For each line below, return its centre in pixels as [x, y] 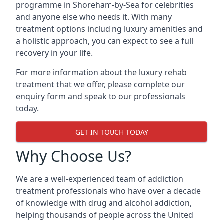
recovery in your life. [54, 53]
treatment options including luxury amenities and [109, 29]
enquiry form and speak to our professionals [101, 96]
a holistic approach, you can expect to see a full [105, 41]
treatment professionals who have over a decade [108, 191]
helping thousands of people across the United [105, 215]
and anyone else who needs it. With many [94, 17]
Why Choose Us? [74, 156]
